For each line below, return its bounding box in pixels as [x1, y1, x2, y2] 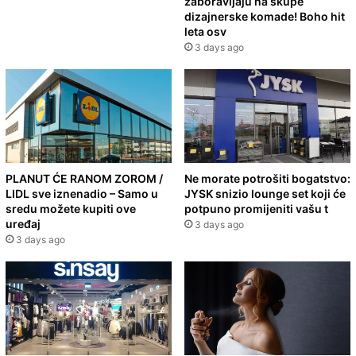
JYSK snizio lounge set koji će [184, 187, 346, 201]
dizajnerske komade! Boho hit [184, 10, 345, 24]
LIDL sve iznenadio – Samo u [6, 187, 158, 201]
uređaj [6, 217, 41, 231]
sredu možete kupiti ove [6, 202, 136, 216]
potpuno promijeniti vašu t [184, 202, 328, 216]
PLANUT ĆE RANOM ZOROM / [6, 172, 163, 186]
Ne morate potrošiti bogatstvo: [184, 172, 350, 186]
